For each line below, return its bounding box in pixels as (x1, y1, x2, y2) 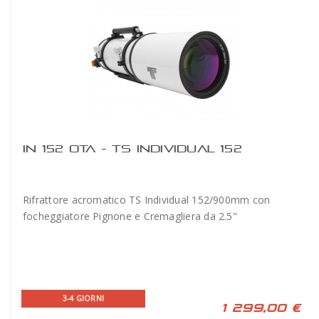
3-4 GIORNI (62, 293, 105, 303)
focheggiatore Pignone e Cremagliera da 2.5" (23, 209, 241, 223)
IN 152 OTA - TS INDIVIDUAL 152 (23, 142, 242, 155)
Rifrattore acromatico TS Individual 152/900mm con (23, 193, 271, 206)
